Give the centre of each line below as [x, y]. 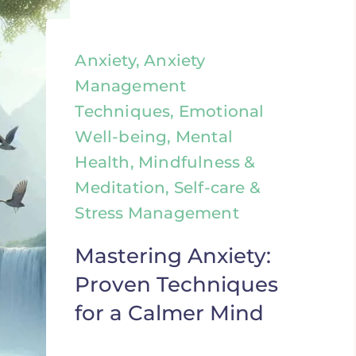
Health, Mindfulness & [165, 162]
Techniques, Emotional [170, 111]
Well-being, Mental [154, 137]
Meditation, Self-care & [168, 188]
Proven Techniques [177, 284]
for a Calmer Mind [170, 313]
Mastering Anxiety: [173, 256]
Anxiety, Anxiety [140, 60]
